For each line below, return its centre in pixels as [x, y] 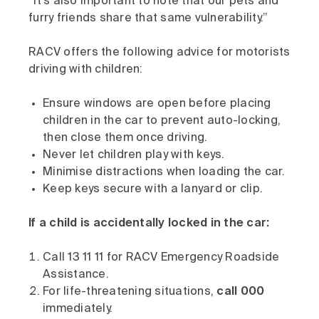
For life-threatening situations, [130, 292]
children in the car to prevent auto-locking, [162, 121]
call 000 [241, 292]
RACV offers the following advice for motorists [159, 53]
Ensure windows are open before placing [157, 104]
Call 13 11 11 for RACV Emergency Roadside [161, 258]
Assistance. [76, 275]
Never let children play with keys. [134, 155]
